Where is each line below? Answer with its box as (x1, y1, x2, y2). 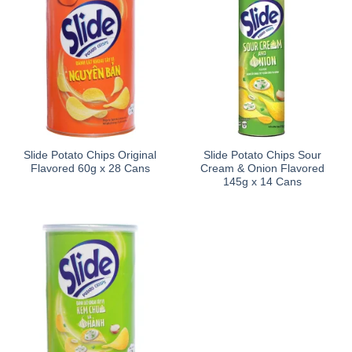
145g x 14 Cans (222, 176, 302, 189)
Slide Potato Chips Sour (203, 149, 321, 162)
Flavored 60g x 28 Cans (30, 163, 150, 175)
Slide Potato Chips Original (24, 149, 156, 162)
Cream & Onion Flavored (200, 163, 324, 175)
